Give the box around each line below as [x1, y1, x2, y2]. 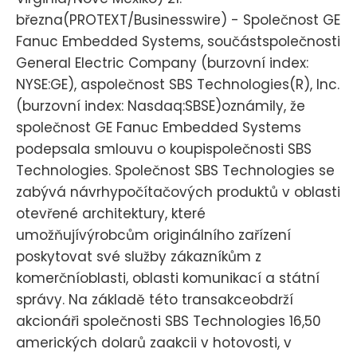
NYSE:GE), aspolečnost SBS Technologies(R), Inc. [16, 74, 339, 94]
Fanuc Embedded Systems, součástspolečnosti [16, 31, 340, 51]
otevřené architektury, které [16, 203, 206, 223]
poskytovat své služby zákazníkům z [16, 246, 261, 266]
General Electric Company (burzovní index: [16, 53, 308, 73]
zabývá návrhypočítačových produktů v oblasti [16, 182, 340, 202]
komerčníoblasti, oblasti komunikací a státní [16, 268, 320, 288]
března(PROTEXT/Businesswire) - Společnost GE [16, 10, 340, 29]
